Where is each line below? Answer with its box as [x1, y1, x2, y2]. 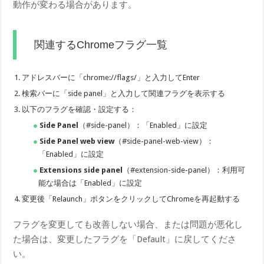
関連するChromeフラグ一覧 [34, 38, 168, 51]
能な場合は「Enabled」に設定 [38, 178, 143, 187]
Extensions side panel [39, 165, 123, 174]
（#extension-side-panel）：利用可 [123, 165, 246, 174]
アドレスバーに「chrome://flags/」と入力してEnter [22, 72, 200, 82]
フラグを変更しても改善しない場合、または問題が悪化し [13, 219, 243, 230]
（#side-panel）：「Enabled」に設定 [78, 120, 208, 130]
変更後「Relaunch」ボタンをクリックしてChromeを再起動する [22, 194, 240, 203]
